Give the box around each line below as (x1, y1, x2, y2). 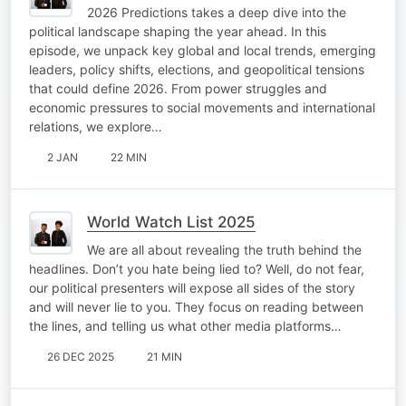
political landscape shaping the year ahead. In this (29, 23, 326, 39)
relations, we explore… (29, 118, 162, 134)
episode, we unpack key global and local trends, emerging (29, 42, 376, 58)
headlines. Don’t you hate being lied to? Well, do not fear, (29, 260, 364, 276)
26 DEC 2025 (47, 349, 114, 363)
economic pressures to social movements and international (29, 99, 375, 115)
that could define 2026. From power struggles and (29, 80, 327, 96)
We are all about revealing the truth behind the (87, 241, 362, 257)
